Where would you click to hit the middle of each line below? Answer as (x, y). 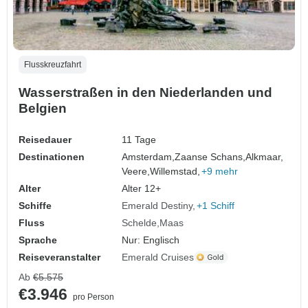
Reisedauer (45, 139)
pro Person (93, 297)
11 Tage (139, 139)
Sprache (38, 240)
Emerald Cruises (158, 257)
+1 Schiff (216, 205)
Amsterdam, (148, 156)
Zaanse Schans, (210, 156)
